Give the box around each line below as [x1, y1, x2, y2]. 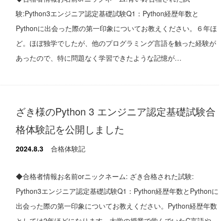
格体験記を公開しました [16, 121, 124, 136]
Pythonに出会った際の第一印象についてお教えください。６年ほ [16, 23, 217, 33]
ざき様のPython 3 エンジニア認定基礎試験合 [16, 104, 216, 118]
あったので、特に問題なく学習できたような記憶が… [16, 52, 182, 63]
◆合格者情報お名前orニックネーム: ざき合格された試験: [16, 171, 194, 181]
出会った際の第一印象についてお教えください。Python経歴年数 [16, 200, 217, 211]
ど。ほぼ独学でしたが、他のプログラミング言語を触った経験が [16, 37, 216, 48]
